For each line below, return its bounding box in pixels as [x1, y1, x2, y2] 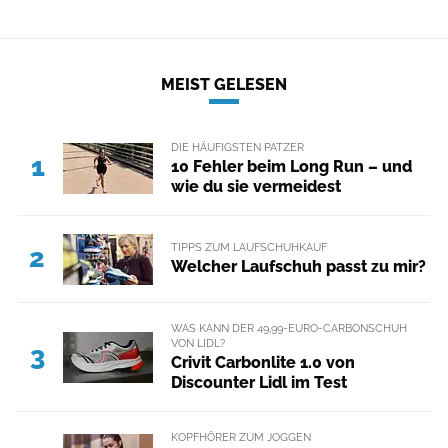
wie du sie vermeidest [170, 176, 341, 196]
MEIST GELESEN [161, 74, 287, 94]
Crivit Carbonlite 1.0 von [170, 353, 355, 372]
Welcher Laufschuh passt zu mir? [170, 257, 426, 277]
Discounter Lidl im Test [170, 373, 347, 392]
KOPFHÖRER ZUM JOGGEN [170, 430, 311, 444]
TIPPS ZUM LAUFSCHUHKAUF [170, 240, 327, 255]
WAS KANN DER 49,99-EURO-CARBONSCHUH [170, 320, 407, 335]
